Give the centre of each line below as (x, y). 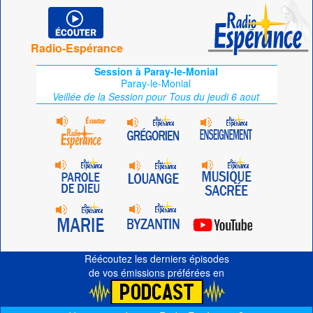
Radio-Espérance (77, 48)
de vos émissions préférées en (156, 272)
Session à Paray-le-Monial (156, 71)
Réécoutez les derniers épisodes (156, 259)
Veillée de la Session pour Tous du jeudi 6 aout (156, 96)
